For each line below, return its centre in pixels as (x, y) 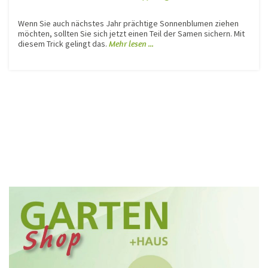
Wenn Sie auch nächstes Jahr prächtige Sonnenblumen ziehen (128, 23)
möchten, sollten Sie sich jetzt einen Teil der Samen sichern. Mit (131, 33)
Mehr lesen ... (131, 43)
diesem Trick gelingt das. (63, 43)
